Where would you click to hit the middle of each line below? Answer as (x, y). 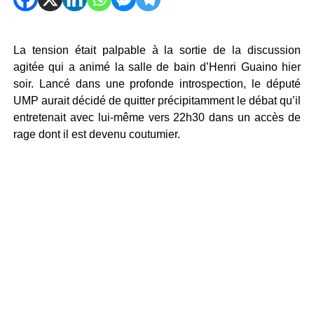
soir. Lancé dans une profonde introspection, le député (157, 84)
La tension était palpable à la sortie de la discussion (157, 50)
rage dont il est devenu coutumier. (96, 134)
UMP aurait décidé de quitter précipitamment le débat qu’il (157, 101)
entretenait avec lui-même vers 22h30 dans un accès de (157, 117)
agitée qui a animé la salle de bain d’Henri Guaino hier (157, 67)
